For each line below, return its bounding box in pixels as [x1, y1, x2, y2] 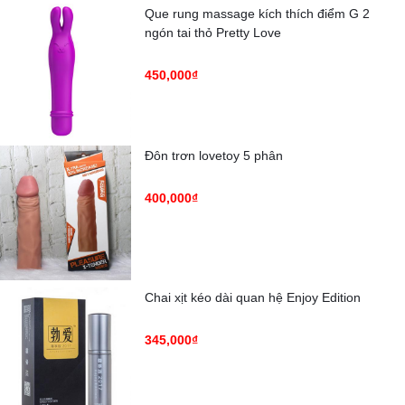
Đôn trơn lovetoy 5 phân [145, 147, 283, 163]
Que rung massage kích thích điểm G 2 [145, 5, 370, 21]
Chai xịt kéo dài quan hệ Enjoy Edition [145, 289, 361, 305]
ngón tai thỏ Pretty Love [145, 24, 281, 40]
